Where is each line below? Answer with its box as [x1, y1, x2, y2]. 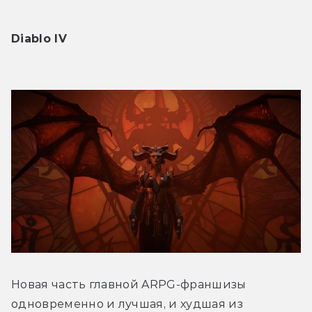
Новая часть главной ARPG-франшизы [11, 277, 247, 291]
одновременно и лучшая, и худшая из [11, 297, 243, 311]
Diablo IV [11, 31, 67, 45]
